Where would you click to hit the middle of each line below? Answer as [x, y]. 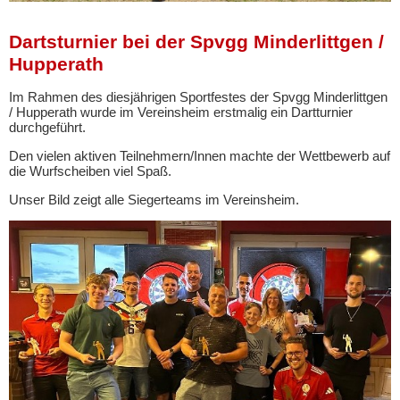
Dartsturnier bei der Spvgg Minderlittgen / [196, 42]
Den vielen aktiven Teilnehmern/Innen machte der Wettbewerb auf [200, 155]
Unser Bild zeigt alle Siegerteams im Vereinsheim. [154, 199]
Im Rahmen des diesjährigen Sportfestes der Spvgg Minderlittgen [198, 96]
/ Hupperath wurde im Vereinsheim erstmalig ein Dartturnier [181, 112]
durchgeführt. [47, 127]
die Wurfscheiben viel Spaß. [90, 171]
